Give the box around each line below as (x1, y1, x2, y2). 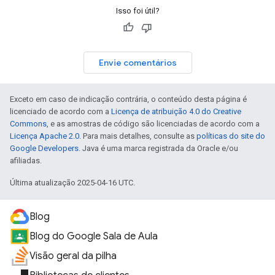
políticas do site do (196, 131, 265, 141)
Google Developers (10, 144, 79, 153)
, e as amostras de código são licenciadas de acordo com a (47, 119, 260, 129)
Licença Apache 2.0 (10, 131, 79, 141)
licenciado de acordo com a (10, 107, 111, 117)
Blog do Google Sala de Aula (29, 230, 158, 243)
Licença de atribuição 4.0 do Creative (111, 107, 241, 117)
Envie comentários (98, 57, 177, 69)
